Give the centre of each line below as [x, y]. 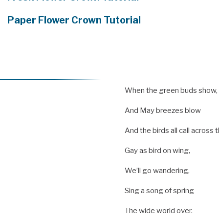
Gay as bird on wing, [157, 151]
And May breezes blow [163, 111]
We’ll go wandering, [157, 171]
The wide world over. [158, 211]
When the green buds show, [171, 91]
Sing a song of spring [159, 191]
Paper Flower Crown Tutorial [75, 20]
